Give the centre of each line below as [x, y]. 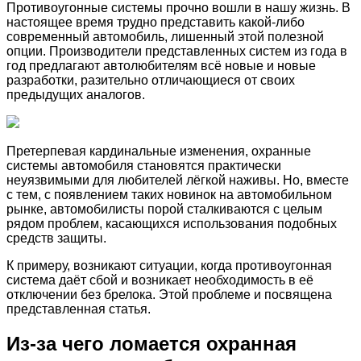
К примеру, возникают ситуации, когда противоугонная [169, 266]
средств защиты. [56, 238]
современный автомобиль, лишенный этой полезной [165, 37]
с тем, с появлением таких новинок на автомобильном [169, 195]
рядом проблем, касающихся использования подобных [172, 224]
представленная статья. [79, 309]
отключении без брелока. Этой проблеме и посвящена [169, 295]
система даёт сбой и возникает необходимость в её [160, 280]
